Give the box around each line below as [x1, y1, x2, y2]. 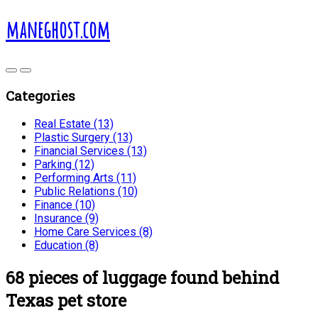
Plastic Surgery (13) [34, 131, 133, 145]
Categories [6, 86, 75, 104]
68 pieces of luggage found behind [6, 266, 279, 290]
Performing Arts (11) [34, 171, 136, 185]
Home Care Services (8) [34, 225, 153, 239]
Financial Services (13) [34, 144, 147, 158]
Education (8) [34, 238, 99, 253]
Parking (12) [34, 158, 94, 172]
